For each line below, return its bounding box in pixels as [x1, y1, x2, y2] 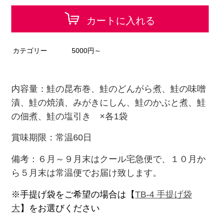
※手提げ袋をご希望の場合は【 [11, 189, 135, 199]
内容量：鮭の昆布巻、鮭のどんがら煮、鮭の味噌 [11, 83, 206, 94]
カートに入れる [86, 15, 155, 26]
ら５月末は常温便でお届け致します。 [11, 168, 162, 178]
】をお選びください [20, 203, 100, 213]
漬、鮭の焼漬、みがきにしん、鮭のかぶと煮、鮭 [11, 97, 206, 108]
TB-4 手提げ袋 [135, 189, 192, 199]
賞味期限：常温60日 [11, 133, 92, 143]
